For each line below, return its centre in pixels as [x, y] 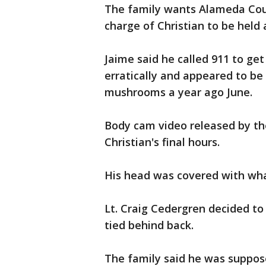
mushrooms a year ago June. [178, 92]
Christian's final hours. [164, 142]
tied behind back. [149, 225]
